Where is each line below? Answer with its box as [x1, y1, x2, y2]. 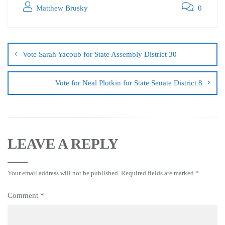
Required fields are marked [121, 169, 195, 177]
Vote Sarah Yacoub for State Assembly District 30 [23, 50, 177, 58]
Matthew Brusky [34, 4, 88, 12]
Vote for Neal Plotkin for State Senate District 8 [55, 78, 202, 87]
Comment [8, 191, 40, 199]
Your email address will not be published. [8, 169, 120, 177]
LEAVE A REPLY [8, 135, 119, 152]
